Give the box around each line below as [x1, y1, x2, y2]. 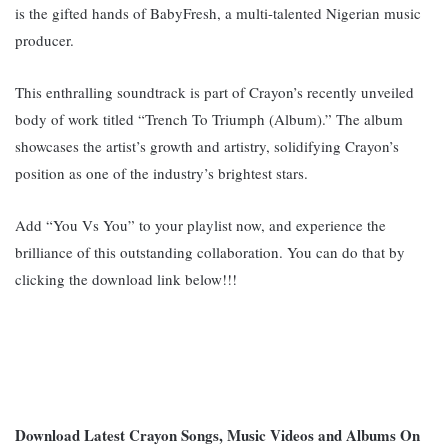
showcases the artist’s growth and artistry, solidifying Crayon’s [15, 135, 399, 156]
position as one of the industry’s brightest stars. [15, 162, 308, 183]
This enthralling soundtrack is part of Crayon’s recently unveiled [15, 81, 414, 102]
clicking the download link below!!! [15, 268, 237, 289]
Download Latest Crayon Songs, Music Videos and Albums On [15, 423, 420, 446]
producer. [15, 29, 74, 50]
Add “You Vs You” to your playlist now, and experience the [15, 214, 386, 235]
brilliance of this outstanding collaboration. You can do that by [15, 241, 405, 262]
